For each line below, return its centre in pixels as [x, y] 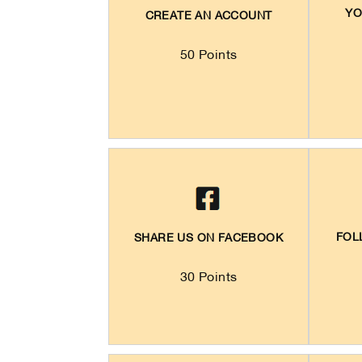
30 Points [208, 278]
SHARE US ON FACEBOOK [209, 238]
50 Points [208, 56]
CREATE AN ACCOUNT [208, 17]
